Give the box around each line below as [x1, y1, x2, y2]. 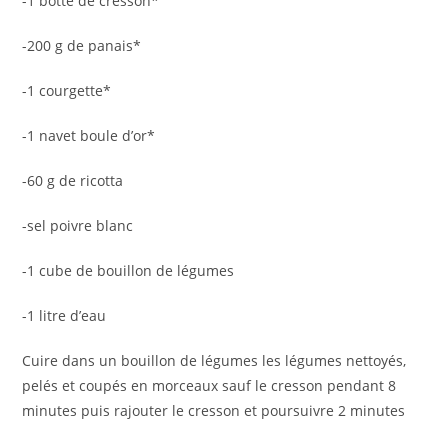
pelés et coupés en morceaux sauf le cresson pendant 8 [22, 376, 397, 395]
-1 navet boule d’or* [22, 126, 156, 145]
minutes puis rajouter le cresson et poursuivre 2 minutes [22, 401, 406, 420]
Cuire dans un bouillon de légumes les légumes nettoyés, [22, 351, 407, 370]
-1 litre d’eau [22, 306, 107, 325]
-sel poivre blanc [22, 216, 134, 235]
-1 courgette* [22, 81, 112, 100]
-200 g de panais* [22, 36, 142, 55]
